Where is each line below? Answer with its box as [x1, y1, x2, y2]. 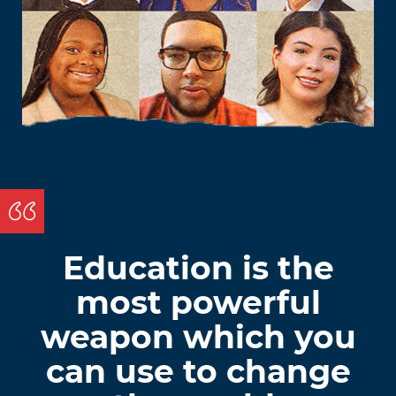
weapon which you [40, 316, 356, 356]
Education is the [62, 247, 334, 287]
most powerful [75, 282, 321, 322]
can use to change [45, 351, 351, 391]
